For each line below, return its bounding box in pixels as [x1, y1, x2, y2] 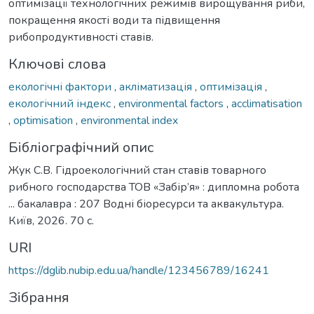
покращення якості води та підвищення [8, 12, 220, 28]
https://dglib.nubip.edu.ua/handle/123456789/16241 [8, 262, 269, 278]
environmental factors [118, 95, 226, 111]
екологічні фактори [8, 78, 114, 95]
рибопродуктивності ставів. [8, 29, 153, 45]
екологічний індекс [8, 95, 114, 111]
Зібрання [8, 287, 69, 307]
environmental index [81, 112, 178, 128]
